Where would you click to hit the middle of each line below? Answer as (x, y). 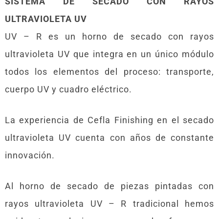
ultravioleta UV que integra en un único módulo (109, 54)
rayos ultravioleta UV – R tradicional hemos (109, 203)
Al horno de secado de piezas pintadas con (109, 186)
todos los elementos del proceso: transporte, (109, 71)
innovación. (30, 155)
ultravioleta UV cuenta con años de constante (109, 137)
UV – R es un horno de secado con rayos (109, 36)
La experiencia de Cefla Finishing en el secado (109, 120)
